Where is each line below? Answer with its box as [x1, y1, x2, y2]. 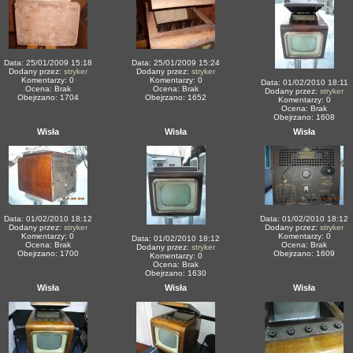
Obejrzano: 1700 [17, 249, 79, 258]
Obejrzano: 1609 [273, 249, 335, 258]
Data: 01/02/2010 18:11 [260, 78, 348, 87]
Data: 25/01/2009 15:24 [132, 58, 220, 67]
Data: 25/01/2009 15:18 [3, 58, 92, 67]
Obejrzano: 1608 [273, 113, 335, 121]
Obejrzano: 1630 [145, 269, 206, 277]
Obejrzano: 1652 [145, 93, 206, 102]
